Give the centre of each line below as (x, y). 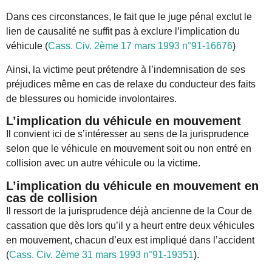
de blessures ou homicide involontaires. (91, 98)
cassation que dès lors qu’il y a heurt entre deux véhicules (130, 225)
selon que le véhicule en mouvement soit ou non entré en (129, 149)
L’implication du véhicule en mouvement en (132, 185)
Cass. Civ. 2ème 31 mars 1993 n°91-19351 (101, 254)
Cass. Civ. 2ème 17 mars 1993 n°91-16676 (140, 46)
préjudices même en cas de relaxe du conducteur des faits (131, 84)
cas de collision (52, 198)
